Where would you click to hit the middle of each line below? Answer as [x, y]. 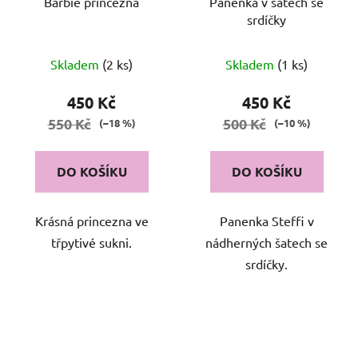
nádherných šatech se [267, 242]
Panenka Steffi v [267, 220]
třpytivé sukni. [91, 242]
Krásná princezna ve [91, 220]
